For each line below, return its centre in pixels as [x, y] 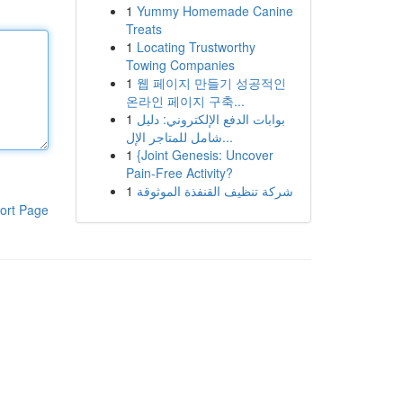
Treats [143, 29]
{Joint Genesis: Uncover [205, 155]
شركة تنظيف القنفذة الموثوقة [215, 191]
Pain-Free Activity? [179, 173]
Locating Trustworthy [196, 47]
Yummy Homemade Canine [215, 11]
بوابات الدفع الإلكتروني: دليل [210, 119]
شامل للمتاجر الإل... [227, 137]
